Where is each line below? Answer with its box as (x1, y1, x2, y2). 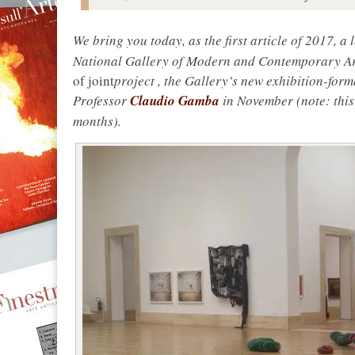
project (114, 71, 158, 90)
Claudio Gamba (130, 91, 219, 111)
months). (73, 112, 121, 131)
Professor (73, 91, 130, 110)
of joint (73, 71, 114, 90)
